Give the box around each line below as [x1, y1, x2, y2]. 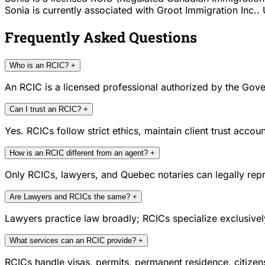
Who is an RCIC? [9, 61, 69, 70]
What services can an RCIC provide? [9, 236, 136, 245]
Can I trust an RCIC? [9, 105, 81, 114]
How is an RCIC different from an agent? [9, 148, 148, 158]
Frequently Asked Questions [5, 28, 197, 47]
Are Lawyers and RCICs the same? [9, 192, 130, 202]
